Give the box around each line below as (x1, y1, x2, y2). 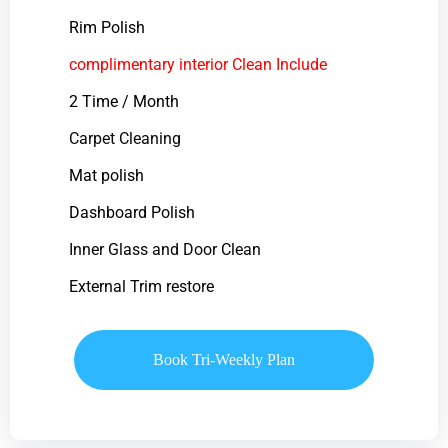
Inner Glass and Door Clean (68, 239, 261, 259)
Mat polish (68, 165, 144, 185)
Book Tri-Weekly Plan (153, 350, 295, 368)
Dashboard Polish (68, 202, 195, 222)
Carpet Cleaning (68, 128, 181, 148)
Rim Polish (68, 17, 145, 37)
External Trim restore (68, 276, 214, 296)
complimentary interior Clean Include (68, 54, 327, 74)
